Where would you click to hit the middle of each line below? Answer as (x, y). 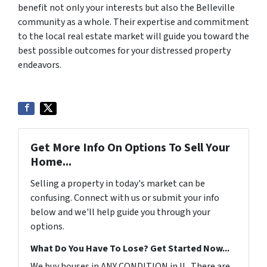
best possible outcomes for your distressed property (124, 51)
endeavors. (40, 65)
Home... (51, 162)
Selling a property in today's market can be (118, 184)
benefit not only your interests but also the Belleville (126, 8)
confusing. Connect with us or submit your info (125, 198)
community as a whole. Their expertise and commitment (133, 22)
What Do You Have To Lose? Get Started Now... (130, 249)
